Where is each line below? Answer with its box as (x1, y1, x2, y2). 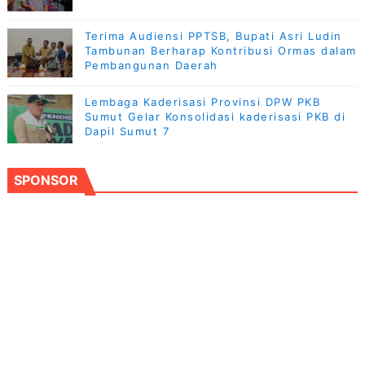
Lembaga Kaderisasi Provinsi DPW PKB (84, 95, 321, 108)
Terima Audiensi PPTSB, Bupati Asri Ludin (84, 29, 342, 42)
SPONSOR (13, 171, 78, 188)
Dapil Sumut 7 (84, 124, 170, 138)
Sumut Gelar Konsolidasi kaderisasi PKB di (84, 109, 346, 123)
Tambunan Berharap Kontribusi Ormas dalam (84, 43, 357, 57)
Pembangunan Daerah (84, 58, 218, 72)
